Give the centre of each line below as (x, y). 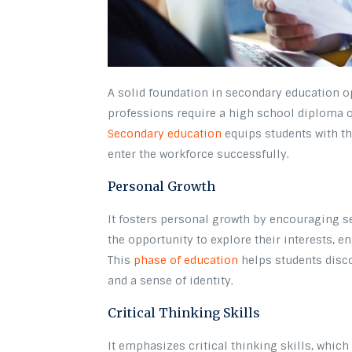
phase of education (186, 260)
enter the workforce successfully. (199, 154)
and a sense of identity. (171, 280)
